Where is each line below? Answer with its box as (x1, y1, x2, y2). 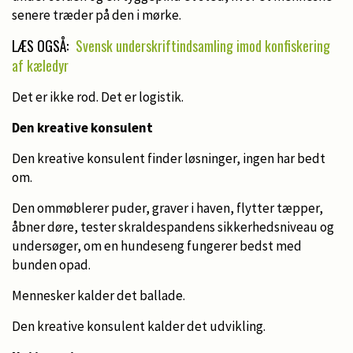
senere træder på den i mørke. (12, 6, 181, 24)
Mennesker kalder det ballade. (12, 286, 185, 304)
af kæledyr (12, 54, 69, 76)
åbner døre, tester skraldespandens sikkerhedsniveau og (12, 217, 334, 236)
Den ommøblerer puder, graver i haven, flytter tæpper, (12, 199, 323, 217)
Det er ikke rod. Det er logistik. (12, 87, 184, 106)
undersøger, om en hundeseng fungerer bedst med (12, 236, 302, 255)
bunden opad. (12, 255, 91, 273)
